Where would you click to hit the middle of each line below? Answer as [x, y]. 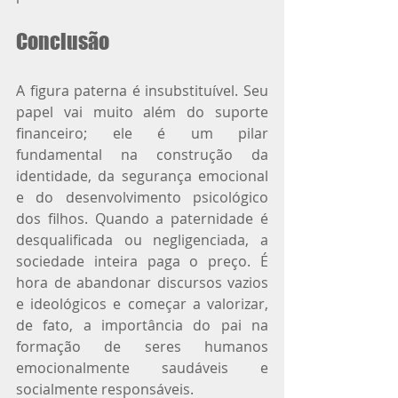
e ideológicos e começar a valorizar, [142, 303]
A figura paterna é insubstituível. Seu [142, 90]
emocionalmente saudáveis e [142, 367]
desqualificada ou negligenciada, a [142, 239]
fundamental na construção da [142, 154]
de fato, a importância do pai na [142, 325]
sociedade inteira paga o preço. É [142, 261]
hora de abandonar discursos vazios [142, 282]
